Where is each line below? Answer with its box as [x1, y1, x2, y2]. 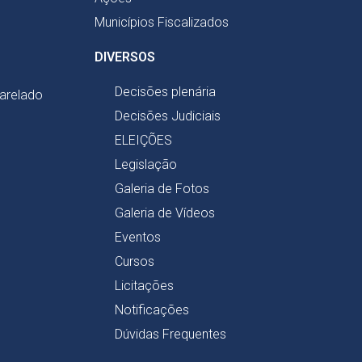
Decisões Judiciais [115, 108, 221, 124]
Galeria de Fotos [115, 181, 209, 197]
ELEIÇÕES [115, 133, 172, 149]
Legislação [115, 157, 177, 173]
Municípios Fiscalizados [95, 15, 229, 31]
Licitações [115, 278, 174, 294]
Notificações [115, 302, 189, 318]
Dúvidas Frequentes [115, 326, 226, 343]
